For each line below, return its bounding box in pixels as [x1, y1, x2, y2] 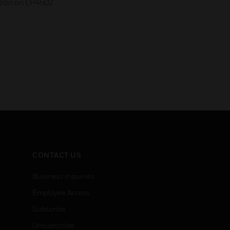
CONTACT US [32, 150, 81, 159]
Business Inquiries [32, 171, 94, 180]
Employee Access [32, 188, 90, 197]
